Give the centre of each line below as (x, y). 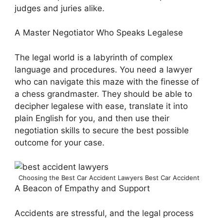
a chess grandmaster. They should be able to (103, 94)
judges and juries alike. (60, 8)
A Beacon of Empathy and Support (82, 188)
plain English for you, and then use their (92, 118)
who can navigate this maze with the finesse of (107, 82)
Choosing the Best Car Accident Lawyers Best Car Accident (109, 178)
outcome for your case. (60, 142)
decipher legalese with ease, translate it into (101, 106)
